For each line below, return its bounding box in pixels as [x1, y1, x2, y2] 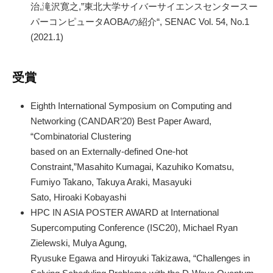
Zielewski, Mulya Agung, [30, 238, 127, 249]
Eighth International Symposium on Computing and [30, 101, 232, 112]
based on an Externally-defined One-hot [30, 146, 188, 157]
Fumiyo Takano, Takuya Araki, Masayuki [30, 177, 191, 188]
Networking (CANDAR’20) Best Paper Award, [30, 116, 211, 127]
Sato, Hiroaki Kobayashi [30, 192, 126, 203]
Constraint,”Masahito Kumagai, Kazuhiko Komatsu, [30, 161, 234, 172]
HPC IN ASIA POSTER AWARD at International [30, 207, 219, 218]
